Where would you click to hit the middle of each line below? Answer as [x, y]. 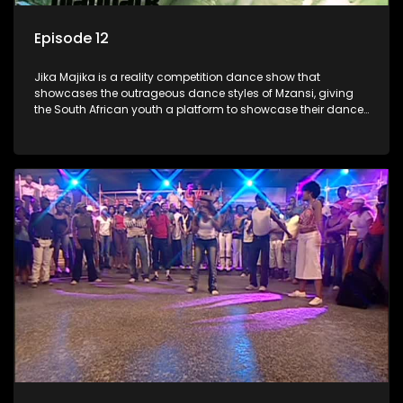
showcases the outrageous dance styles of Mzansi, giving [194, 94]
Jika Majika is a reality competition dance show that [177, 77]
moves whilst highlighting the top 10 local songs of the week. [199, 126]
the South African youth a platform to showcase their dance [199, 110]
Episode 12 [72, 39]
